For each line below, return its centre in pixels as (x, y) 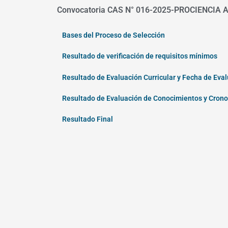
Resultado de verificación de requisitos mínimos (140, 56)
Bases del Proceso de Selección (113, 35)
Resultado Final (88, 119)
